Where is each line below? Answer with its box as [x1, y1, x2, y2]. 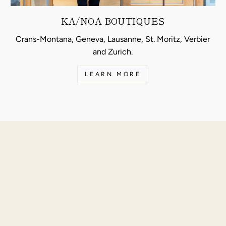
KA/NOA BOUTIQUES [61, 14, 165, 28]
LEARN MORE [85, 71, 141, 78]
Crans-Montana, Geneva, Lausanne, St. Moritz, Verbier [16, 34, 210, 44]
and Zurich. [93, 47, 133, 57]
